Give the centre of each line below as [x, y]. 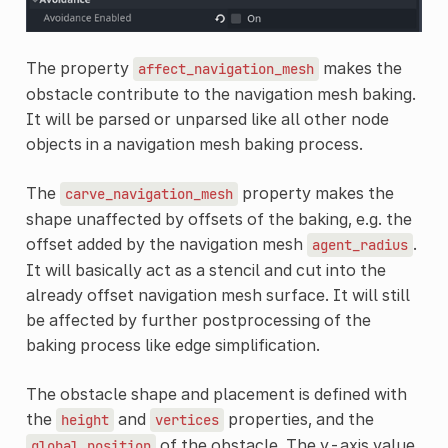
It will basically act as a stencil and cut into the [205, 270]
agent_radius [359, 245]
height [84, 420]
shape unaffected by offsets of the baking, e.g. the [218, 219]
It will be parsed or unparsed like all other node [207, 119]
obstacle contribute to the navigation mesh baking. [220, 94]
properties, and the [298, 419]
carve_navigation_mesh [148, 194]
